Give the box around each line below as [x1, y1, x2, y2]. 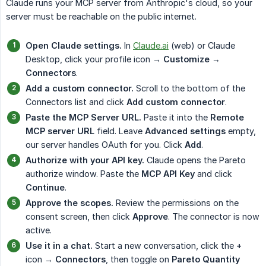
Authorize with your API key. [26, 155, 144, 166]
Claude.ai [133, 40, 169, 51]
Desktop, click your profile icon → [26, 54, 163, 65]
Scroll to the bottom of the [134, 83, 245, 94]
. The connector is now [168, 211, 259, 222]
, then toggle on [106, 254, 172, 265]
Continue [26, 182, 65, 193]
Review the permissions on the [113, 198, 239, 208]
